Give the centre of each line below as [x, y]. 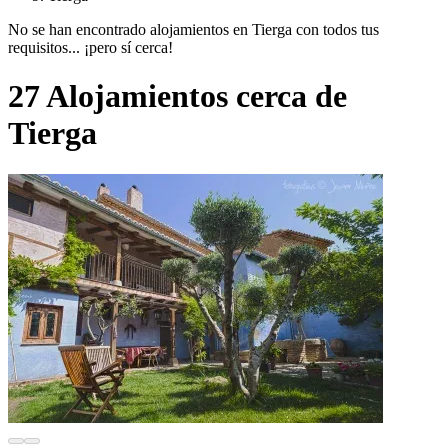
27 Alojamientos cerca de [177, 96]
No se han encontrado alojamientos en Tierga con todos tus [193, 29]
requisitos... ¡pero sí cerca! [90, 47]
